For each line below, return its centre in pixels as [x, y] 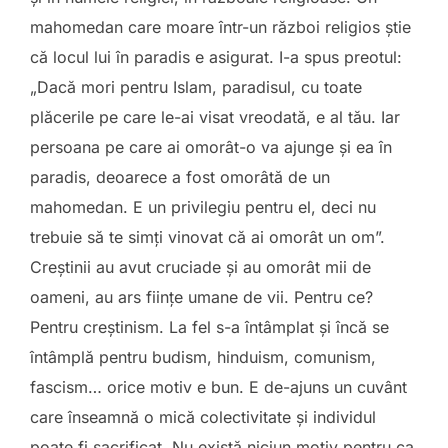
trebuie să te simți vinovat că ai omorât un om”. [207, 237]
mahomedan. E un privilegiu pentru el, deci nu [203, 207]
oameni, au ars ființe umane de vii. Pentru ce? [201, 297]
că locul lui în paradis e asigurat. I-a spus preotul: [216, 57]
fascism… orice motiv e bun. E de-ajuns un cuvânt [218, 387]
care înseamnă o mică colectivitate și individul [203, 417]
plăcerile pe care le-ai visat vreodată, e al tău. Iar [215, 117]
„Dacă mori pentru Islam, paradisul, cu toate [196, 87]
